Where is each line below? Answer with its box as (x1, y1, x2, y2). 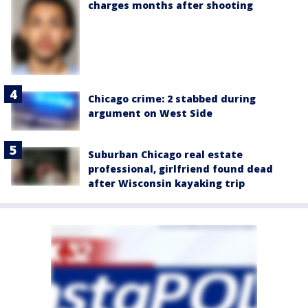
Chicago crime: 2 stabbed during (88, 92, 256, 106)
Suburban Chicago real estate (88, 147, 243, 161)
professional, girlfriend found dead (88, 162, 273, 175)
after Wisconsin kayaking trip (88, 176, 245, 190)
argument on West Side (88, 107, 212, 120)
